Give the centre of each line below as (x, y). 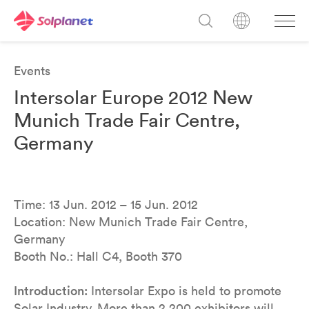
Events (32, 71)
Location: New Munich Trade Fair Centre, (131, 222)
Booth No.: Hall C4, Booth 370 (98, 256)
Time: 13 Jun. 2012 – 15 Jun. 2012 (106, 205)
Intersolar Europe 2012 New (133, 97)
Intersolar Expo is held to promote (185, 291)
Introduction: (51, 291)
